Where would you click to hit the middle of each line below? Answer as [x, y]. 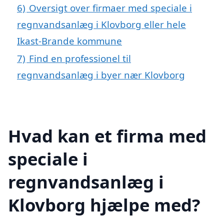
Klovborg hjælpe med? [104, 204]
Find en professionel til [80, 58]
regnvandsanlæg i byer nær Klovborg [101, 75]
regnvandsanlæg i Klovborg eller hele [101, 24]
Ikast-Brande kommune [69, 41]
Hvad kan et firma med [107, 135]
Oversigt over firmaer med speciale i [110, 8]
